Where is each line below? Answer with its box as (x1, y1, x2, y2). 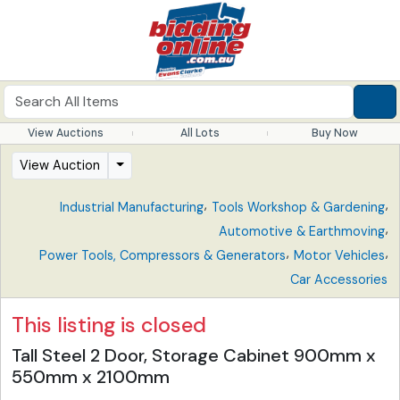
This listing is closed (12, 312, 206, 338)
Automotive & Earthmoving (219, 223, 385, 239)
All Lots (179, 126, 220, 140)
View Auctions (27, 126, 104, 140)
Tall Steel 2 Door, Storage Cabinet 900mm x (12, 344, 376, 367)
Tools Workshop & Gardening (212, 199, 385, 215)
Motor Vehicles (294, 247, 385, 263)
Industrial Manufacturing (60, 199, 204, 215)
